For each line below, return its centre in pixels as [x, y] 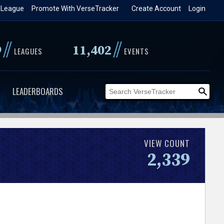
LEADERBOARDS [37, 91]
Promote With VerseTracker [75, 8]
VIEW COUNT [167, 143]
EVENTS [136, 51]
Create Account [156, 8]
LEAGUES [28, 51]
